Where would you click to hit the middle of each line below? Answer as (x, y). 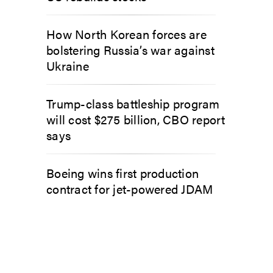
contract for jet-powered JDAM (130, 188)
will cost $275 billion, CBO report (136, 119)
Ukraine (68, 65)
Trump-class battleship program (133, 103)
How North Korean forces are (126, 34)
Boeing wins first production (122, 172)
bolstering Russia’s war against (130, 49)
